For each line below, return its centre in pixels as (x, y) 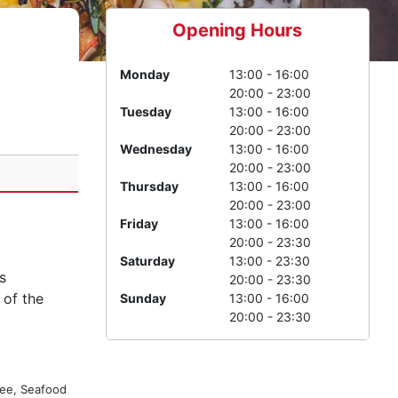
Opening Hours (238, 30)
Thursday (149, 186)
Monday (144, 74)
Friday (139, 223)
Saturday (147, 261)
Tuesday (145, 111)
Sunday (143, 298)
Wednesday (155, 149)
